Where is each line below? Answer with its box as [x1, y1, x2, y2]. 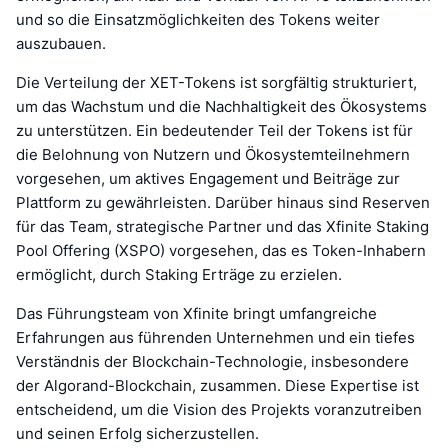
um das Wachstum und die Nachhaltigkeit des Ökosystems [16, 96, 427, 116]
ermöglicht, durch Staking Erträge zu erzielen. [16, 264, 342, 284]
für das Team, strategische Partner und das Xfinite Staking [16, 216, 429, 236]
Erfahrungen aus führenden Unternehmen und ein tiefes [16, 327, 415, 347]
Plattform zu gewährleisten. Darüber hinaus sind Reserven [16, 192, 430, 212]
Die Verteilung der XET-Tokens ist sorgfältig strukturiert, [16, 72, 417, 92]
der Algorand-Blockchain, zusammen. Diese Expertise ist [16, 375, 419, 395]
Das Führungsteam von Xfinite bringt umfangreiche [16, 303, 377, 323]
